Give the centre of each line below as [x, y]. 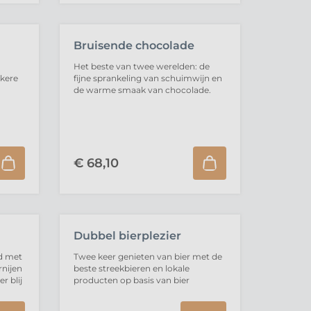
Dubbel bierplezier [127, 236]
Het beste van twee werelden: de [141, 66]
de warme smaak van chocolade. [142, 90]
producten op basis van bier [131, 280]
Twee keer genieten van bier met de [148, 257]
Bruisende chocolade [134, 45]
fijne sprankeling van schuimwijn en [148, 78]
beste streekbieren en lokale [131, 268]
